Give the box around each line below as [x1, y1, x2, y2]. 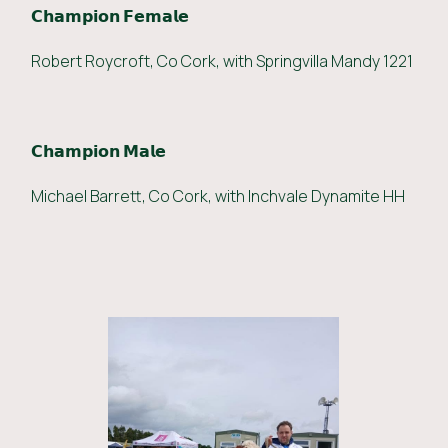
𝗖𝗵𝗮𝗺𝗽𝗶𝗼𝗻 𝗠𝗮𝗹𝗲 [31, 139, 167, 162]
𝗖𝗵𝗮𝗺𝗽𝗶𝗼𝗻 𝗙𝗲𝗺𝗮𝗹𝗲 [31, 4, 190, 27]
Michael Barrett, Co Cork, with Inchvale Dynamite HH [31, 184, 406, 207]
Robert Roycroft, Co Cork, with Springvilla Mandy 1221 [31, 49, 414, 72]
